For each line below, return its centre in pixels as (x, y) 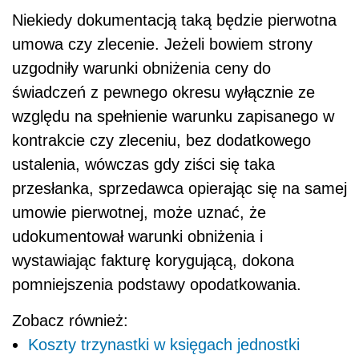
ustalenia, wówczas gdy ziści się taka (143, 165)
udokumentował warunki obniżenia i (137, 237)
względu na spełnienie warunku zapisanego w (173, 117)
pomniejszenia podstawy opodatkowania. (157, 285)
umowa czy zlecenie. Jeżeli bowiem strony (162, 44)
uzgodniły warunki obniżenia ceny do (141, 69)
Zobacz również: (70, 321)
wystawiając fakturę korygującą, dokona (153, 261)
